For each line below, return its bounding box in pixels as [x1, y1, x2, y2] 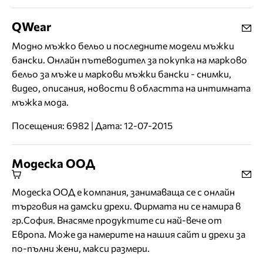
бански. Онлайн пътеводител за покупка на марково [12, 54, 247, 66]
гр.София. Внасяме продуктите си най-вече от [12, 214, 222, 226]
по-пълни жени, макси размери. [12, 242, 150, 254]
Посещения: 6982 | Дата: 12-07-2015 [12, 120, 173, 131]
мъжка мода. [12, 96, 69, 108]
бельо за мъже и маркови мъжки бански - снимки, [12, 68, 231, 80]
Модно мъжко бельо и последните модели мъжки [12, 40, 234, 52]
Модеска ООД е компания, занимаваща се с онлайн [12, 186, 235, 198]
